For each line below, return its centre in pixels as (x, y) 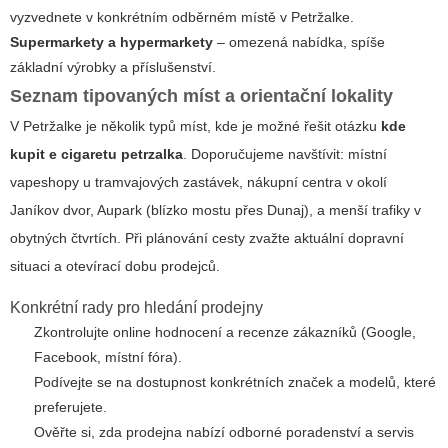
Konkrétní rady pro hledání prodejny (136, 308)
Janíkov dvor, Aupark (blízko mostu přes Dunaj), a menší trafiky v (215, 210)
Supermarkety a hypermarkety (111, 42)
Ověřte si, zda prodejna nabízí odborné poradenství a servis (224, 432)
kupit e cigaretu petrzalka (96, 154)
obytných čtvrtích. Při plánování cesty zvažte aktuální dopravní (207, 238)
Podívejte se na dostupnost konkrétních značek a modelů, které (235, 382)
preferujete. (70, 407)
